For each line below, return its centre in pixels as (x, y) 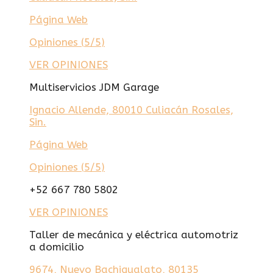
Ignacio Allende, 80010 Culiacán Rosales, (131, 109)
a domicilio (57, 246)
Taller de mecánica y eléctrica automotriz (134, 234)
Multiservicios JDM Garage (94, 87)
